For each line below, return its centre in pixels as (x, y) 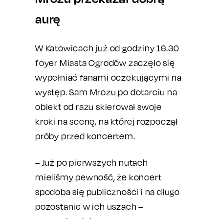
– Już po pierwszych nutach (92, 163)
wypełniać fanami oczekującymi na (109, 77)
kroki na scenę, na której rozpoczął (107, 121)
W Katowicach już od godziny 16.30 (107, 48)
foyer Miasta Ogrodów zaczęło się (105, 63)
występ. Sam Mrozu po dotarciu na (106, 92)
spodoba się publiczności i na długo (108, 192)
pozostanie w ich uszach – (89, 207)
